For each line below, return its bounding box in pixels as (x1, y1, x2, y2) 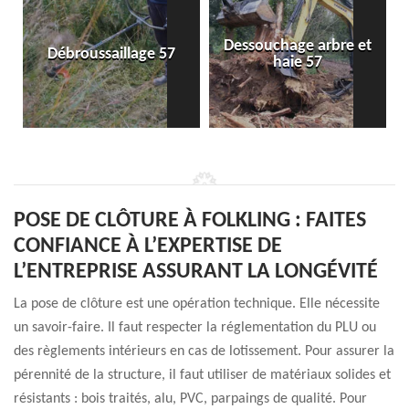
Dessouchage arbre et (224, 37, 372, 55)
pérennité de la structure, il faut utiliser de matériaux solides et (14, 368, 391, 383)
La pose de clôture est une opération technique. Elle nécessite (14, 297, 380, 311)
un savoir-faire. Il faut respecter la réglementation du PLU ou (14, 320, 376, 335)
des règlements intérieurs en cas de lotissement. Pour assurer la (14, 344, 394, 359)
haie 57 (273, 54, 322, 71)
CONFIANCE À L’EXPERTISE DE (14, 236, 282, 257)
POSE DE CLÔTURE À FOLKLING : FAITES (14, 210, 366, 232)
